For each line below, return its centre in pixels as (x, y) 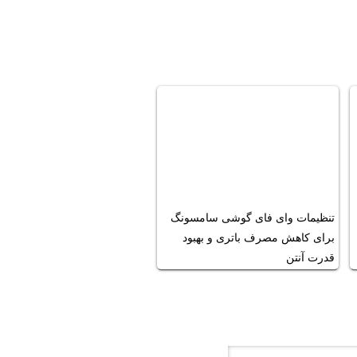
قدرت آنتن (310, 258)
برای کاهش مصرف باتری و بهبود (259, 238)
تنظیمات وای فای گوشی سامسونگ (253, 218)
